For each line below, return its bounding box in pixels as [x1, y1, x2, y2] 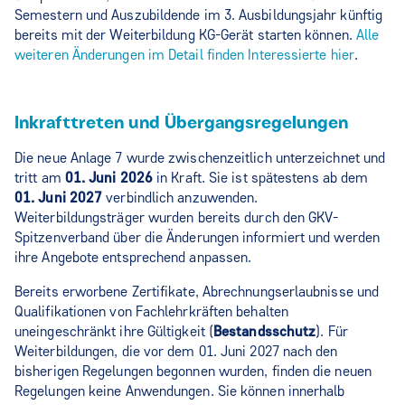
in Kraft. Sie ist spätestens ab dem [152, 169, 369, 187]
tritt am [14, 169, 65, 187]
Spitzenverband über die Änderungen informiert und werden [14, 229, 381, 247]
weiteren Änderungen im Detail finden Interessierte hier [14, 46, 354, 64]
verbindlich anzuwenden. [102, 189, 259, 207]
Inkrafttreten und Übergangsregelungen [14, 116, 348, 133]
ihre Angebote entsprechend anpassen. [14, 249, 252, 267]
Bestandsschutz [212, 323, 316, 341]
